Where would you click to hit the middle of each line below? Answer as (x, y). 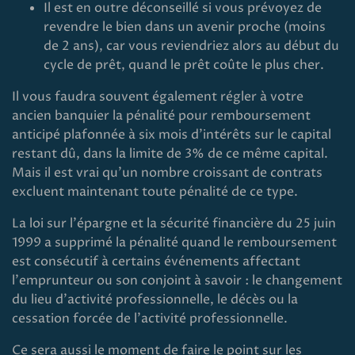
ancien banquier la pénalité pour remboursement (161, 116)
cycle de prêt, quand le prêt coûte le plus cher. (184, 65)
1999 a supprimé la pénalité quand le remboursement (174, 242)
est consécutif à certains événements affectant (156, 261)
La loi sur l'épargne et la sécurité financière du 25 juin (174, 223)
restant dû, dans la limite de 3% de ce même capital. (170, 154)
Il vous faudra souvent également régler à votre (158, 97)
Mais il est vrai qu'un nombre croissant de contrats (167, 173)
